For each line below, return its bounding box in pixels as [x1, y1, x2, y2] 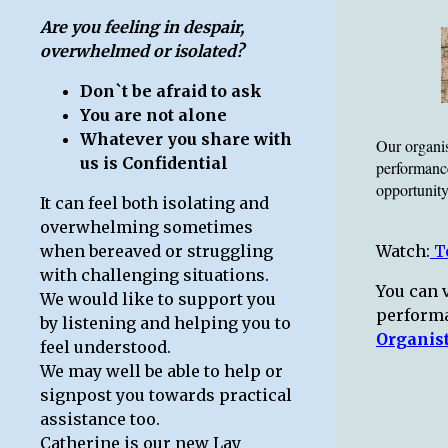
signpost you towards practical [40, 385, 292, 405]
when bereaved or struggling [40, 241, 273, 261]
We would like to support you [40, 289, 276, 309]
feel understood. [40, 337, 171, 357]
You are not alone [80, 105, 227, 125]
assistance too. [40, 409, 160, 429]
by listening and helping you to [40, 313, 291, 333]
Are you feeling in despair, [40, 17, 244, 37]
